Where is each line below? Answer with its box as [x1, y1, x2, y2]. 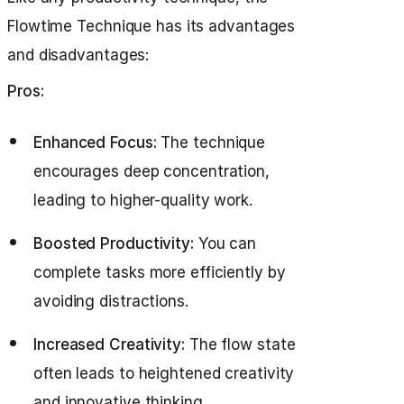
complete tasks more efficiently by [33, 263, 286, 281]
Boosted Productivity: [33, 234, 194, 252]
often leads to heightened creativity [33, 364, 295, 382]
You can [193, 234, 257, 252]
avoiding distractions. [33, 292, 188, 310]
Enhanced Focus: [33, 133, 157, 151]
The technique [156, 133, 266, 151]
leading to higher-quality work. [33, 191, 252, 209]
